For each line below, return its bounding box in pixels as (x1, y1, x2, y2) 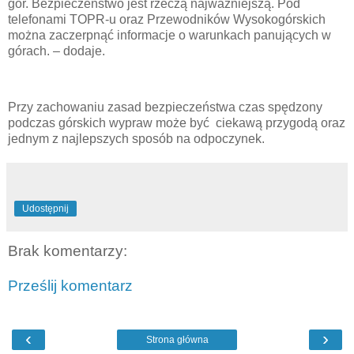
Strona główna (145, 334, 209, 346)
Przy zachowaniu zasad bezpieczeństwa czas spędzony (8, 100, 322, 115)
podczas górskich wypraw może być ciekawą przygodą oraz (8, 116, 345, 130)
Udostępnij (22, 203, 69, 215)
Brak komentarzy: (8, 243, 127, 260)
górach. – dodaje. (8, 43, 105, 58)
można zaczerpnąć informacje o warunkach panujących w (8, 28, 331, 42)
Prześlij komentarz (8, 277, 133, 295)
